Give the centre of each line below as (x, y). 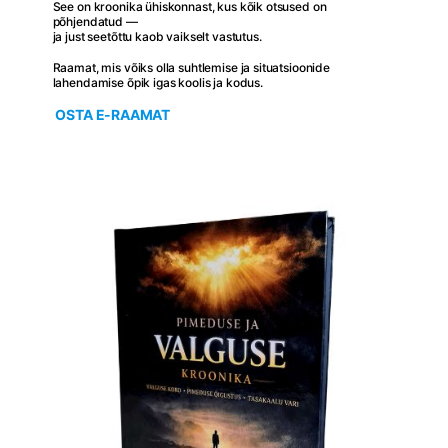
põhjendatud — (95, 21)
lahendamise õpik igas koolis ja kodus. (157, 82)
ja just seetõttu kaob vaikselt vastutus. (157, 36)
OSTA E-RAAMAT (113, 114)
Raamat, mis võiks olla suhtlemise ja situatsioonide (191, 67)
